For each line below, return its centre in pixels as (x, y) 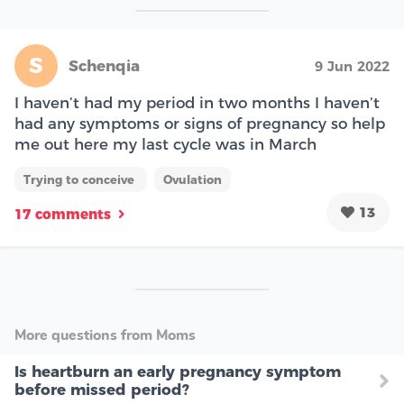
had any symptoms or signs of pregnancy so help (200, 124)
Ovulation (193, 180)
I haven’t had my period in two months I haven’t (197, 103)
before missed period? (102, 389)
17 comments (63, 214)
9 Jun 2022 (352, 67)
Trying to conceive (81, 180)
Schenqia (104, 66)
